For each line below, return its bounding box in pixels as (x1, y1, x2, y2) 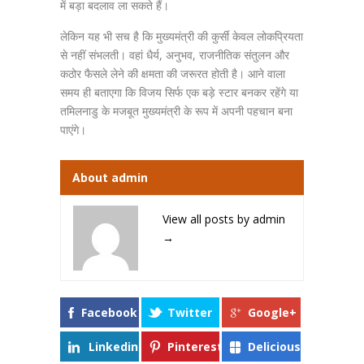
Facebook (81, 305, 137, 320)
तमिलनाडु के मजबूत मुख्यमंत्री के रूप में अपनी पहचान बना (60, 103, 292, 119)
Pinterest (167, 339, 223, 354)
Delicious (248, 339, 301, 354)
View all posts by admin (162, 211, 285, 227)
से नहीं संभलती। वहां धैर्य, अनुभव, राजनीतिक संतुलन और (60, 47, 289, 63)
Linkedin (89, 339, 138, 354)
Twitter (167, 305, 212, 320)
